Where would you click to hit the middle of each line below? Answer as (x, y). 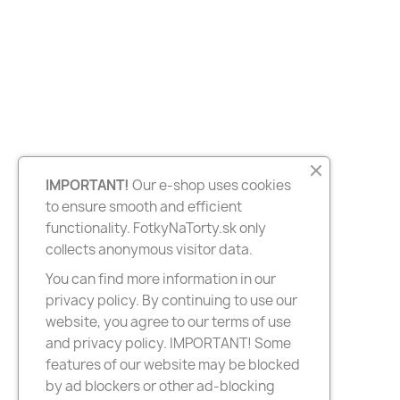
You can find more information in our (161, 279)
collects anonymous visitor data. (149, 250)
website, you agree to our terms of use (168, 322)
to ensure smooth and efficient (144, 207)
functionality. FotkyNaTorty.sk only (156, 228)
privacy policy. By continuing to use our (171, 300)
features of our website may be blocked (173, 365)
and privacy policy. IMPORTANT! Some (168, 343)
